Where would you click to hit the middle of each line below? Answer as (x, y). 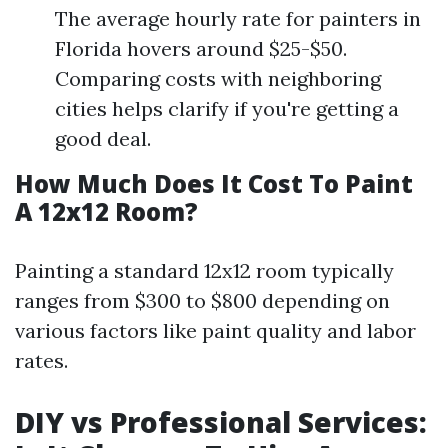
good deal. (103, 138)
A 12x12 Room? (106, 211)
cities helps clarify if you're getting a (227, 108)
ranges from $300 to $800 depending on (202, 300)
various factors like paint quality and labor (215, 330)
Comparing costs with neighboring (218, 78)
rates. (41, 360)
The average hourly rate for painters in (238, 18)
